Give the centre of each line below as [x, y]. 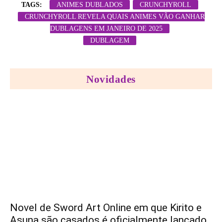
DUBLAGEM [110, 40]
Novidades [111, 79]
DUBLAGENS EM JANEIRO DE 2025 [106, 28]
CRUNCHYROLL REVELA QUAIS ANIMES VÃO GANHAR [114, 16]
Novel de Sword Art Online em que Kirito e [106, 207]
